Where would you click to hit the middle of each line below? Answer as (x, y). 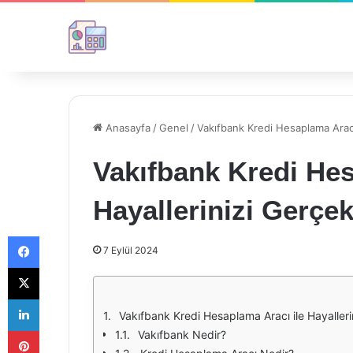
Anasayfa (126, 128)
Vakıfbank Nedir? (182, 334)
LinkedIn (59, 299)
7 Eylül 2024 (131, 250)
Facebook (63, 236)
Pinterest (61, 330)
